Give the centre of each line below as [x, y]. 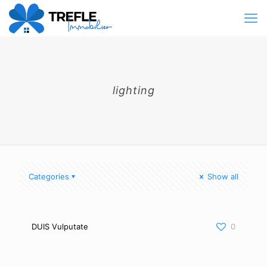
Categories [49, 176]
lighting [133, 90]
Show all [222, 176]
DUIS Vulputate [60, 226]
